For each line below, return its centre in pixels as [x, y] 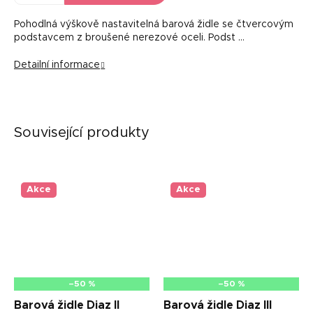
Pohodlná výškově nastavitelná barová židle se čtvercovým [154, 24]
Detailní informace [57, 65]
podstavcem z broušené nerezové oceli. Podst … [129, 37]
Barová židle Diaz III [218, 305]
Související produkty [82, 132]
